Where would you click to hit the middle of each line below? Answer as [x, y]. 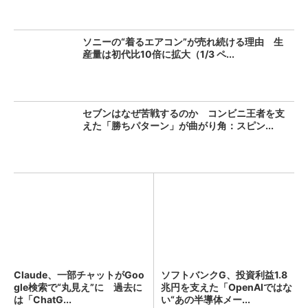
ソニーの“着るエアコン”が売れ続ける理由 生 [183, 42]
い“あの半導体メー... [206, 299]
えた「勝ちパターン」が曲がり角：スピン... [178, 125]
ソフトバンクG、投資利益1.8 [224, 275]
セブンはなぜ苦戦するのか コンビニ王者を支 [184, 113]
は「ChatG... [43, 299]
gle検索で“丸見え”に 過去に [78, 287]
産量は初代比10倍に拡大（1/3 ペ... [158, 54]
